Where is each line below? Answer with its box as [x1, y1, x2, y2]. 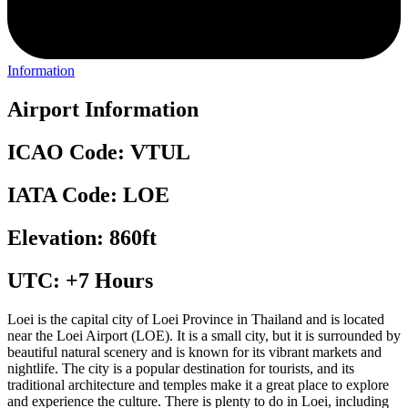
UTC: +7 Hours [7, 268, 153, 292]
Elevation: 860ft [7, 225, 157, 250]
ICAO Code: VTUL [7, 140, 190, 165]
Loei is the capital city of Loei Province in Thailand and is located [7, 311, 384, 327]
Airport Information [7, 97, 199, 122]
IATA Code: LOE [7, 182, 169, 207]
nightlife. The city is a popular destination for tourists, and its [7, 360, 354, 376]
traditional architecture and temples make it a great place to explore [7, 376, 389, 393]
